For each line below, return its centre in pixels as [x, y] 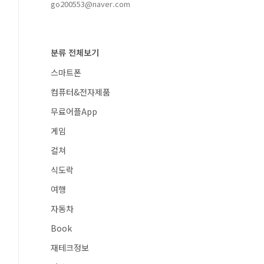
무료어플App [74, 111]
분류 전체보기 [75, 52]
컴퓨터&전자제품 [80, 92]
